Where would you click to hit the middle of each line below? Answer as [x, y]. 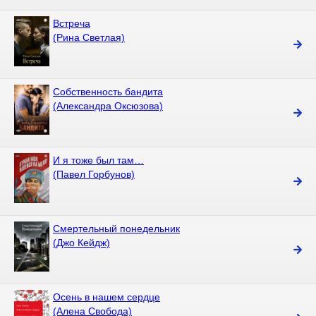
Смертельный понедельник [116, 229]
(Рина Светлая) [89, 37]
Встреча [72, 23]
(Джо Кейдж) [81, 243]
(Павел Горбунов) [94, 174]
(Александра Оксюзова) [108, 106]
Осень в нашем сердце [107, 297]
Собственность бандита [108, 92]
